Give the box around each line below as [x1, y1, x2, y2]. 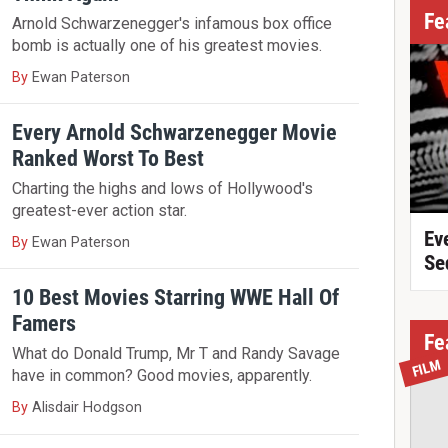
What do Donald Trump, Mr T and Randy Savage [12, 344, 341, 364]
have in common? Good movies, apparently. [12, 366, 313, 386]
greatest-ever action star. [12, 200, 188, 220]
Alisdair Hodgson [32, 399, 143, 417]
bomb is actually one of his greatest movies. [12, 35, 323, 55]
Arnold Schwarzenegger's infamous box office [12, 13, 333, 33]
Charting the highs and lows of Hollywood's [12, 178, 314, 198]
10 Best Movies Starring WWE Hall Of [12, 283, 340, 310]
